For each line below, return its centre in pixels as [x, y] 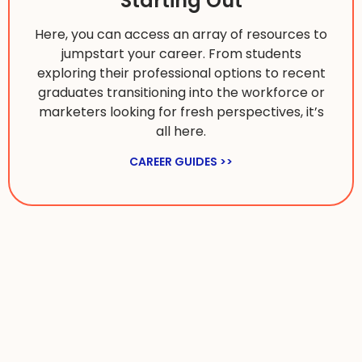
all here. [181, 131]
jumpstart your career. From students [181, 53]
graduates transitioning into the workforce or [181, 92]
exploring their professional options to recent [181, 73]
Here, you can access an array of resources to [181, 34]
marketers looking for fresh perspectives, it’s [181, 112]
